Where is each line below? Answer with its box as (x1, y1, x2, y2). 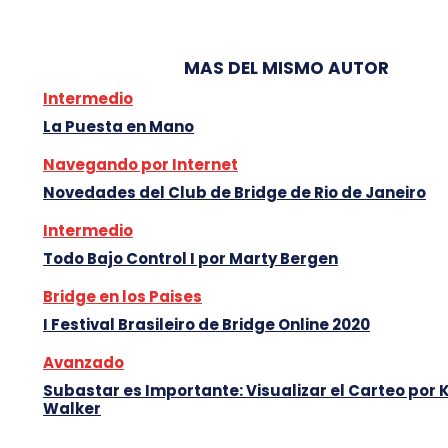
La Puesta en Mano (43, 115, 194, 137)
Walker (43, 397, 101, 419)
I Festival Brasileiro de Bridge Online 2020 (43, 313, 370, 335)
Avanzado (43, 351, 124, 373)
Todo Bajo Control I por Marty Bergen (43, 247, 338, 269)
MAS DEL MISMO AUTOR (183, 55, 389, 80)
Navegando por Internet (43, 153, 238, 175)
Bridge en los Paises (43, 285, 202, 307)
